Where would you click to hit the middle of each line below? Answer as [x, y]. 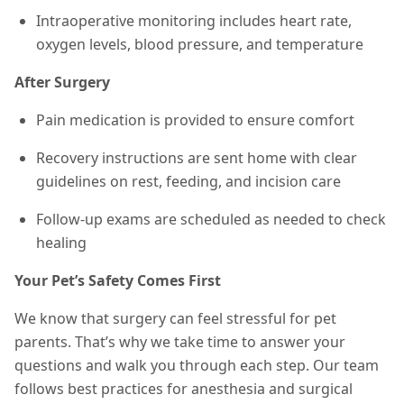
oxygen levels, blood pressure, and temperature [200, 44]
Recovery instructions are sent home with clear [197, 158]
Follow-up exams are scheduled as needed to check [211, 219]
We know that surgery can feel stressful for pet [175, 318]
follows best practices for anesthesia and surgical [184, 389]
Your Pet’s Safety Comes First [118, 280]
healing [61, 243]
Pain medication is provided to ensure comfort [195, 120]
